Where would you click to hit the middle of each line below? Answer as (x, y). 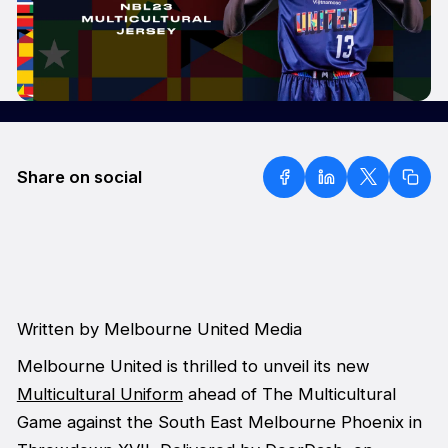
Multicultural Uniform (99, 393)
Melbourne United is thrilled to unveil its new (193, 365)
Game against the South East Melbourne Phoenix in (219, 421)
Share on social (79, 176)
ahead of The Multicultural (289, 393)
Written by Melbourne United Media (161, 329)
